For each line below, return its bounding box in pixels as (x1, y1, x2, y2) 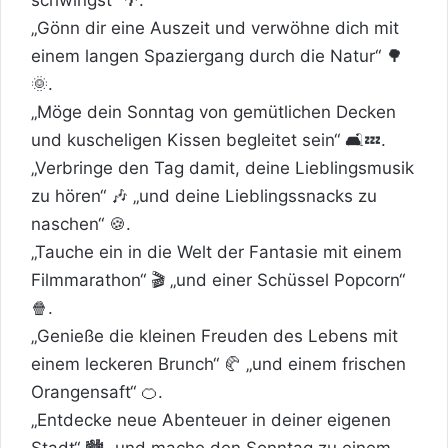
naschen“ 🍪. (31, 213, 131, 234)
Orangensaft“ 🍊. (31, 381, 163, 402)
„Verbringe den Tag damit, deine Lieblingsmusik (31, 157, 414, 178)
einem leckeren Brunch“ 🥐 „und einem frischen (31, 353, 406, 374)
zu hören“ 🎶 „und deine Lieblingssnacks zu (31, 185, 377, 206)
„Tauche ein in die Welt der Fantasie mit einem (31, 241, 402, 262)
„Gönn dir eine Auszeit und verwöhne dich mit (31, 17, 399, 38)
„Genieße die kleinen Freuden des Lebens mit (31, 325, 398, 346)
